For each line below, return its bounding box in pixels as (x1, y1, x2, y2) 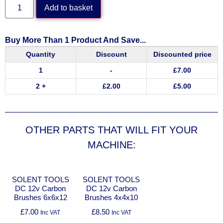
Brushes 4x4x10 (85, 193, 138, 202)
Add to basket (44, 3, 93, 12)
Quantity (26, 50, 55, 58)
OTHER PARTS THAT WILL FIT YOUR (25, 124, 198, 135)
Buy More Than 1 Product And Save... (5, 35, 146, 44)
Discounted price (153, 50, 212, 58)
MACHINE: (87, 139, 136, 150)
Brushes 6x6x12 (13, 193, 67, 202)
